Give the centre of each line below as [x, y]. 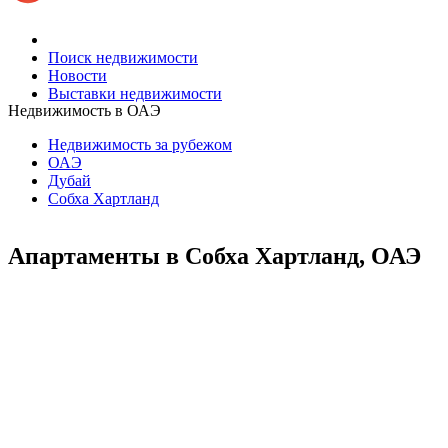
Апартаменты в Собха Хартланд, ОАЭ [214, 255]
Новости [77, 75]
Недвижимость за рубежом [140, 144]
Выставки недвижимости [135, 93]
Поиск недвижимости [123, 57]
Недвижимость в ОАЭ [84, 110]
